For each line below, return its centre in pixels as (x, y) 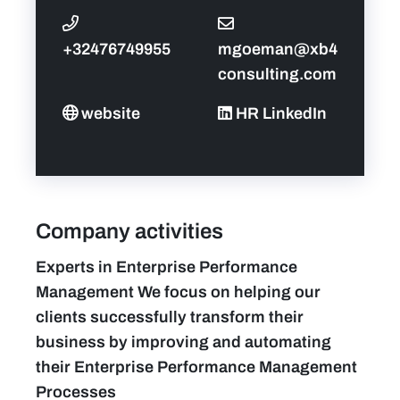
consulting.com (277, 74)
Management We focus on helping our (178, 292)
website (111, 113)
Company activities (129, 231)
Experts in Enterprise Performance (167, 267)
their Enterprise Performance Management (196, 367)
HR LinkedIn (281, 113)
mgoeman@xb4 (278, 49)
